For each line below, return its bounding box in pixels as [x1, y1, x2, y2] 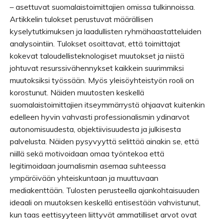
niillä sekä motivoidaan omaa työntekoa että [10, 149, 164, 158]
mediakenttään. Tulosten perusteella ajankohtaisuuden [10, 185, 199, 195]
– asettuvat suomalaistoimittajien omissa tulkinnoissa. [10, 2, 195, 12]
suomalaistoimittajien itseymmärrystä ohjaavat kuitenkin [10, 100, 205, 109]
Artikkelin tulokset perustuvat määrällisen [10, 14, 153, 24]
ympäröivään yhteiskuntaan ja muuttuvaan [10, 173, 158, 183]
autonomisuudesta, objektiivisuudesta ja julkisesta [10, 124, 181, 134]
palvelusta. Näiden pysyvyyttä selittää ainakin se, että [10, 136, 199, 146]
